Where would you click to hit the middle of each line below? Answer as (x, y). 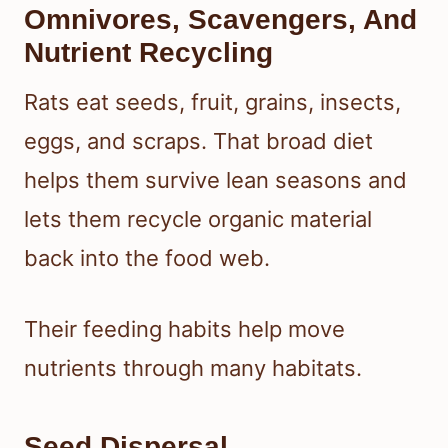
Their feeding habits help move (184, 328)
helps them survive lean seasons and (215, 179)
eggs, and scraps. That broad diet (198, 140)
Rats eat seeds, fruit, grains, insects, (212, 101)
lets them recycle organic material (198, 218)
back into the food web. (147, 257)
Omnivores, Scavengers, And (220, 19)
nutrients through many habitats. (193, 367)
